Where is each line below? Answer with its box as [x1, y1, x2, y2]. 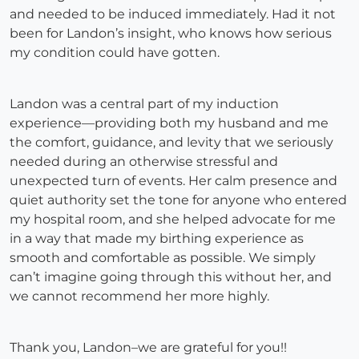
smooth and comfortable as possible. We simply [10, 250, 316, 266]
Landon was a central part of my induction [10, 96, 279, 112]
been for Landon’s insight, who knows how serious [10, 26, 332, 42]
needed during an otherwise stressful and [10, 154, 278, 170]
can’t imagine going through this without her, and [10, 269, 332, 285]
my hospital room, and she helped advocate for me [10, 212, 336, 228]
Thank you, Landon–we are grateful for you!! [10, 340, 287, 356]
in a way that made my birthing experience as [10, 231, 304, 247]
